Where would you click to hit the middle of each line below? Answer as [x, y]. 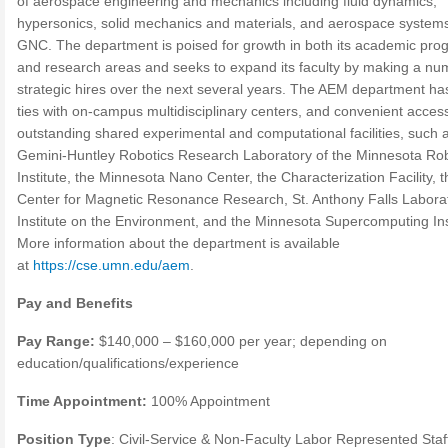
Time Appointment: [84, 401]
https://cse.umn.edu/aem [111, 265]
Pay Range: [56, 341]
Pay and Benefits [75, 303]
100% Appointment [210, 401]
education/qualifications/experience [128, 363]
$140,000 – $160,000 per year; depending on [241, 341]
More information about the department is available [178, 243]
